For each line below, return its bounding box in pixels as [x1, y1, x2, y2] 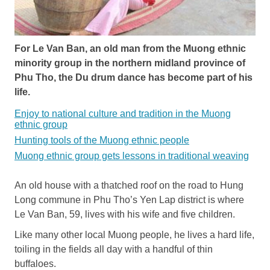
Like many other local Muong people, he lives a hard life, [14, 229, 254, 240]
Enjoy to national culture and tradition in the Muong [14, 108, 231, 119]
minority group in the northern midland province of [14, 57, 245, 68]
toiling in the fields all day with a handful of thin [14, 243, 213, 254]
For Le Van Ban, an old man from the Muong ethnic [14, 43, 246, 54]
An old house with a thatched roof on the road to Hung [14, 180, 243, 190]
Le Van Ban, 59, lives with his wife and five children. [14, 209, 235, 219]
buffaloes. [14, 258, 56, 269]
